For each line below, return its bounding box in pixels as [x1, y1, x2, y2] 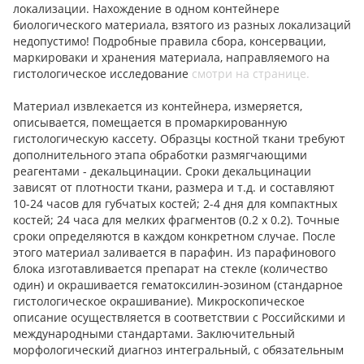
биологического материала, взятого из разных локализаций [13, 17, 351, 33]
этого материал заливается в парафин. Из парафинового [13, 245, 336, 261]
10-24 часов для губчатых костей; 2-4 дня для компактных [13, 196, 337, 212]
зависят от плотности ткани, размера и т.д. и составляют [13, 180, 335, 196]
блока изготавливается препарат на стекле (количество [13, 261, 327, 277]
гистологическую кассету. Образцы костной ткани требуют [13, 131, 345, 147]
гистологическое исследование [13, 66, 192, 82]
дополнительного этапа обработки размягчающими [13, 147, 307, 163]
